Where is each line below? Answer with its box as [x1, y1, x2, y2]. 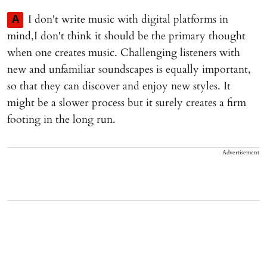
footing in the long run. [7, 112, 116, 127]
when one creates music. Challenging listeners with [7, 45, 240, 60]
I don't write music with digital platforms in [28, 12, 228, 27]
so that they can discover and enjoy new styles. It [7, 79, 231, 94]
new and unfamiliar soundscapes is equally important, [7, 62, 251, 77]
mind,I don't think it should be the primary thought [7, 29, 246, 44]
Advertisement [222, 148, 259, 157]
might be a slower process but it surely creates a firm [7, 95, 246, 110]
